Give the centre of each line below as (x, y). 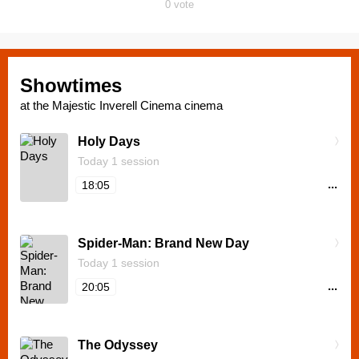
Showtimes (71, 85)
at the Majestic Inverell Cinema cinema (121, 105)
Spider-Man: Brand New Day (163, 243)
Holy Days (109, 141)
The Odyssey (118, 345)
